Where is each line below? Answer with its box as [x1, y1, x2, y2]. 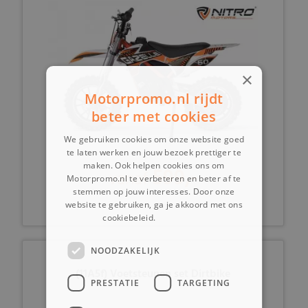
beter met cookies [91, 107, 217, 126]
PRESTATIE [91, 276, 140, 289]
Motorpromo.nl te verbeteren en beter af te [67, 173, 241, 184]
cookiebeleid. [102, 212, 158, 223]
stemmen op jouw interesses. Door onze [73, 186, 235, 197]
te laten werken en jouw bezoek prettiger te [67, 146, 241, 158]
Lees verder [157, 212, 206, 223]
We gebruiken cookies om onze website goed [63, 133, 245, 145]
